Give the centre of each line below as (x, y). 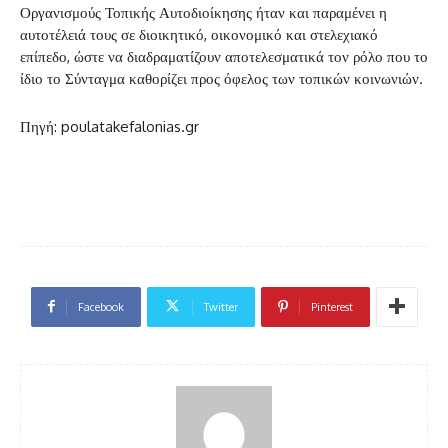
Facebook (100, 306)
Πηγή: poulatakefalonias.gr (109, 126)
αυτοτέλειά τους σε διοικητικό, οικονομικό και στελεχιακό (199, 34)
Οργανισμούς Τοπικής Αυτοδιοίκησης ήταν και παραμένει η (203, 12)
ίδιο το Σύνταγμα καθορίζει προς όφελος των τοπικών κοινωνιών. (221, 78)
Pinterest (331, 306)
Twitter (220, 306)
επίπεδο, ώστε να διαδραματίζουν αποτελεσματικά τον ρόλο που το (224, 56)
